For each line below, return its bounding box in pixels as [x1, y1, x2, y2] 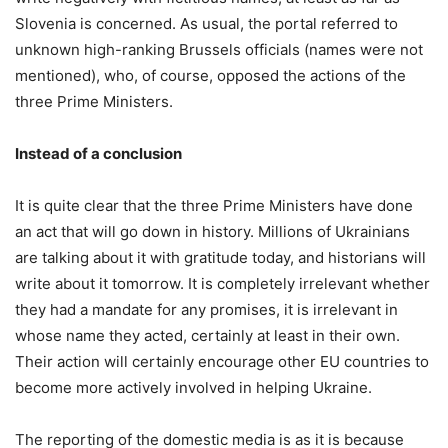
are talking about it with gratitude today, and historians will [15, 248, 426, 267]
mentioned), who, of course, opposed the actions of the [15, 66, 406, 85]
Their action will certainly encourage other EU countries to [15, 352, 429, 371]
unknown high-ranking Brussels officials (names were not [15, 40, 423, 59]
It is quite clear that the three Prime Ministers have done [15, 196, 413, 215]
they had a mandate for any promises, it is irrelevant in [15, 300, 398, 319]
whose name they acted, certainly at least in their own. [15, 326, 400, 345]
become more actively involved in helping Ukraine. [15, 378, 372, 397]
